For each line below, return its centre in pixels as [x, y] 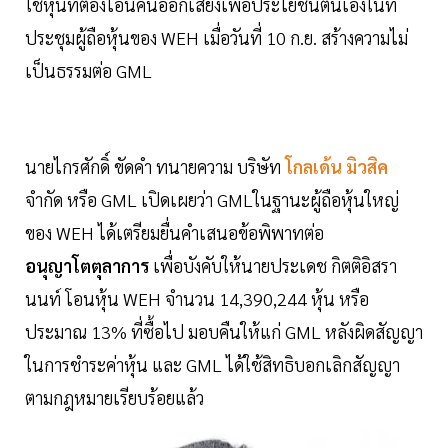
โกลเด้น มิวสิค [334, 167]
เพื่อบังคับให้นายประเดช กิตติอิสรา [273, 266]
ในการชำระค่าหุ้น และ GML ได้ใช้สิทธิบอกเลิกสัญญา [212, 365]
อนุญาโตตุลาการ [87, 266]
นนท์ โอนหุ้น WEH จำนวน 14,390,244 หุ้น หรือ [197, 299]
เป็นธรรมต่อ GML [88, 71]
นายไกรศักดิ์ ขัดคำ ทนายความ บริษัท [153, 167]
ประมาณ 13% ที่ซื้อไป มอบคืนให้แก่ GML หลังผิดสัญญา [224, 332]
